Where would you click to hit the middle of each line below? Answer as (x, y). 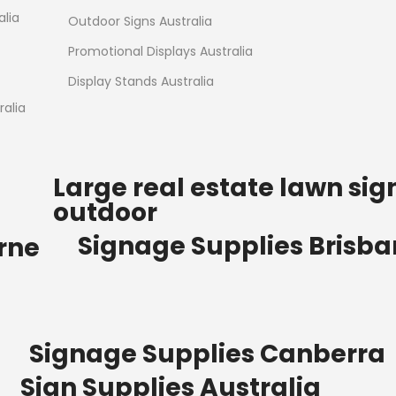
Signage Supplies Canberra (208, 354)
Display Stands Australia (141, 82)
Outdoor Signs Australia (141, 22)
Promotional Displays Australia (161, 52)
